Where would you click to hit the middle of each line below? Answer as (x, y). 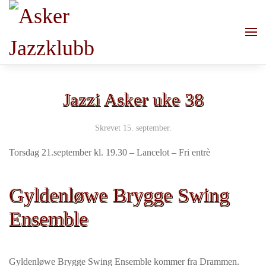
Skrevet (109, 128)
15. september (146, 128)
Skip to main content (66, 34)
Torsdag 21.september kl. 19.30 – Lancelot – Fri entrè (110, 152)
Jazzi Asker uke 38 (133, 100)
